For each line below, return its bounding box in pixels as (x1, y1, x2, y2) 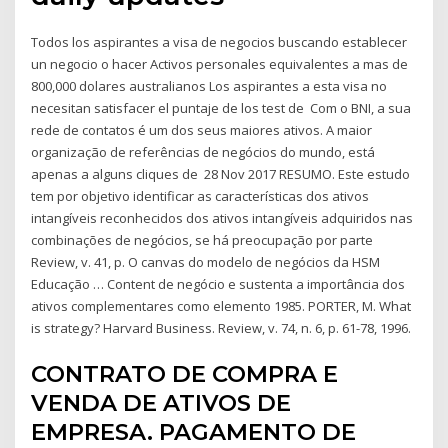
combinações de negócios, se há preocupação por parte (31, 231, 374, 250)
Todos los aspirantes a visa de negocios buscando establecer (31, 33, 408, 52)
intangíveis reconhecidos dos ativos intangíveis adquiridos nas (31, 209, 414, 228)
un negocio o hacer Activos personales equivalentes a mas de (31, 55, 409, 74)
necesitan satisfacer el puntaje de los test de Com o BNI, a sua (31, 99, 412, 118)
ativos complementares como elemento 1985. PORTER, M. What (31, 297, 412, 316)
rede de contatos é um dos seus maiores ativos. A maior (31, 121, 373, 140)
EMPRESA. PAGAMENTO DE (31, 417, 357, 446)
